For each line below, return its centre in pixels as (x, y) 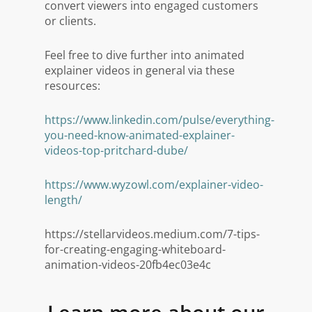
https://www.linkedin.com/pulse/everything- (160, 119)
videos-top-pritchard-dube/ (117, 150)
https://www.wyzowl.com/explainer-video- (154, 184)
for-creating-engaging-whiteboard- (135, 249)
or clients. (71, 21)
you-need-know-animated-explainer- (140, 135)
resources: (73, 85)
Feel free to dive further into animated (145, 55)
